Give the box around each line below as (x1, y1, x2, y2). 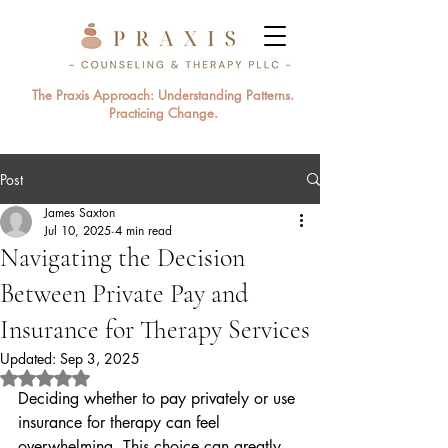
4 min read (115, 222, 172, 239)
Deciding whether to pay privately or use (18, 388, 300, 409)
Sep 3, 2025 (60, 349, 140, 368)
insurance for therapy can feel (18, 412, 225, 433)
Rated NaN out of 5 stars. (44, 368, 201, 387)
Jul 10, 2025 (44, 222, 111, 239)
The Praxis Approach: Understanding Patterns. (32, 86, 294, 104)
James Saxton (44, 204, 115, 221)
